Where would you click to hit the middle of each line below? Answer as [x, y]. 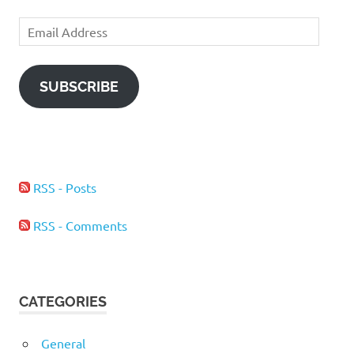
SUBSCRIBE [79, 86]
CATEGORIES [63, 301]
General [63, 343]
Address [41, 45]
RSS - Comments [79, 225]
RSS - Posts [63, 187]
